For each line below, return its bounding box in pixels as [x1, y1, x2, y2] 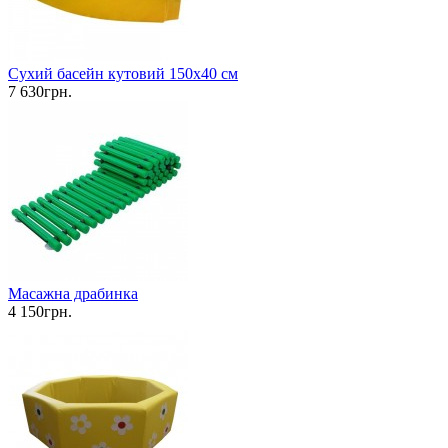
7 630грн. [8, 83, 72, 101]
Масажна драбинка [8, 285, 138, 303]
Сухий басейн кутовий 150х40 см [8, 65, 238, 83]
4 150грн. [8, 303, 72, 321]
